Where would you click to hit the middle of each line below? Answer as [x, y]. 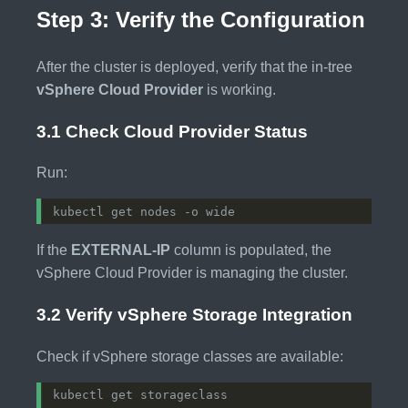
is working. [240, 89]
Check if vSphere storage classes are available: [190, 356]
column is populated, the [251, 250]
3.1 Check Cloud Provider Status [172, 131]
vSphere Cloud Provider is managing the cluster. [192, 273]
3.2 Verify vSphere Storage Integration [194, 314]
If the [54, 250]
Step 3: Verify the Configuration [201, 19]
